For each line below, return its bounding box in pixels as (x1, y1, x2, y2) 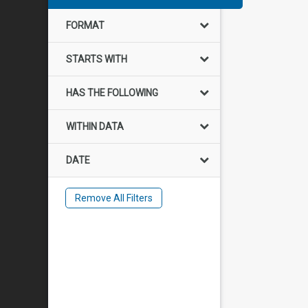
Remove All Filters (74, 192, 153, 203)
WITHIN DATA (66, 121, 124, 132)
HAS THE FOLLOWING (66, 87, 158, 98)
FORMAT (66, 20, 104, 31)
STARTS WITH (66, 54, 127, 65)
